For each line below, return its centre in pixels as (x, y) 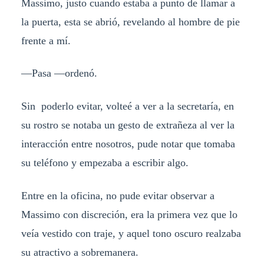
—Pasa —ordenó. (59, 73)
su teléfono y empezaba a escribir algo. (105, 163)
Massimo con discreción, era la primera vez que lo (129, 215)
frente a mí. (46, 40)
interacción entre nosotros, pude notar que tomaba (128, 144)
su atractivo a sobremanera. (80, 253)
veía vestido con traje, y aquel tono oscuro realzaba (131, 234)
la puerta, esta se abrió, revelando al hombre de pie (130, 22)
